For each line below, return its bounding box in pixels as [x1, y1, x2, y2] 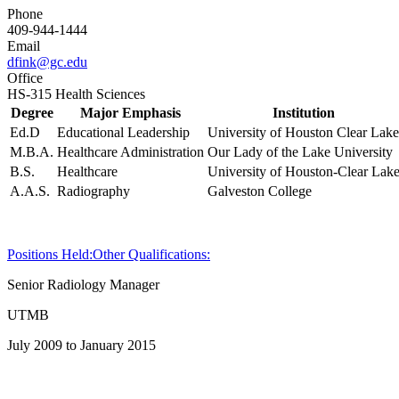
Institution [273, 104, 335, 120]
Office [7, 69, 43, 85]
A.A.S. [10, 183, 50, 199]
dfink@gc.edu [7, 53, 87, 69]
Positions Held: [7, 246, 93, 262]
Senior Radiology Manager [7, 276, 159, 292]
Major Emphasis [80, 104, 181, 120]
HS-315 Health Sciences [7, 85, 145, 102]
